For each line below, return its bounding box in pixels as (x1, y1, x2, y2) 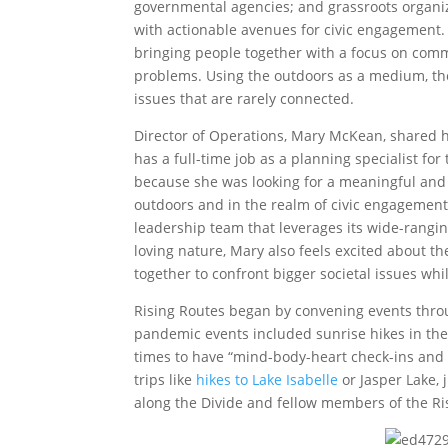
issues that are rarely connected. (134, 88, 355, 108)
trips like (134, 369, 197, 389)
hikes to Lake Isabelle (196, 369, 339, 389)
